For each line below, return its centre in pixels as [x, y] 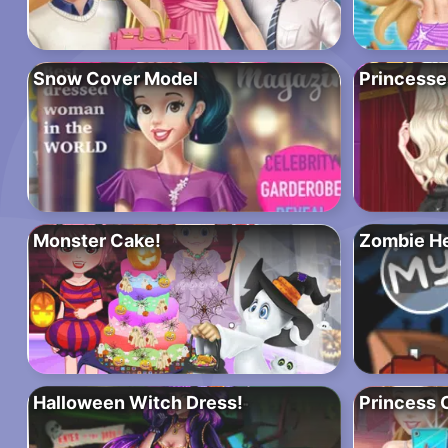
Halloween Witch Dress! [138, 403]
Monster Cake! [97, 241]
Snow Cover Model [115, 79]
